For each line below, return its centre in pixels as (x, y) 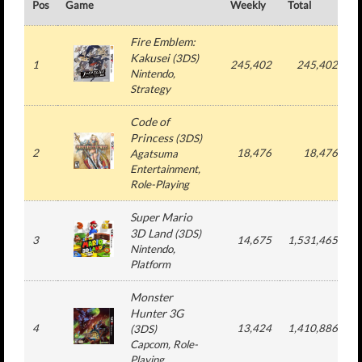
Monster (152, 297)
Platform (150, 264)
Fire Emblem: (163, 42)
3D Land (151, 233)
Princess (152, 138)
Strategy (150, 89)
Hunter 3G (157, 313)
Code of (150, 122)
